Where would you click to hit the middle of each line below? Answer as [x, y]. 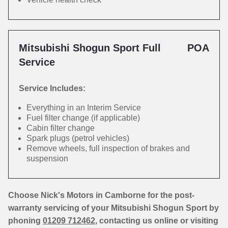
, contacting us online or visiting [157, 221]
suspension [47, 159]
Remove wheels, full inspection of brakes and [108, 148]
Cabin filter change [61, 128]
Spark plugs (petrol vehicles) [78, 138]
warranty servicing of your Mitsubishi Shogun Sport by [113, 208]
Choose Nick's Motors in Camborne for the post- [101, 195]
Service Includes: [52, 88]
